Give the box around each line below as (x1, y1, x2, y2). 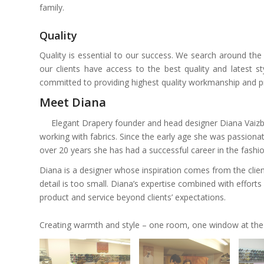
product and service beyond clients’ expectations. (39, 192, 226, 203)
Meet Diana (39, 94, 106, 110)
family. (39, 1, 64, 13)
